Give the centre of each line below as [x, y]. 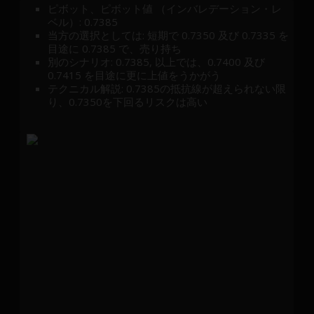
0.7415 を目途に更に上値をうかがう [135, 75]
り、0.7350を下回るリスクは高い [128, 101]
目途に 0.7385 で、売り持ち [115, 48]
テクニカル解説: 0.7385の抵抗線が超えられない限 [167, 88]
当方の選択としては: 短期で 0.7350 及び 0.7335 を [169, 35]
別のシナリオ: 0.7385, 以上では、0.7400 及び [157, 61]
